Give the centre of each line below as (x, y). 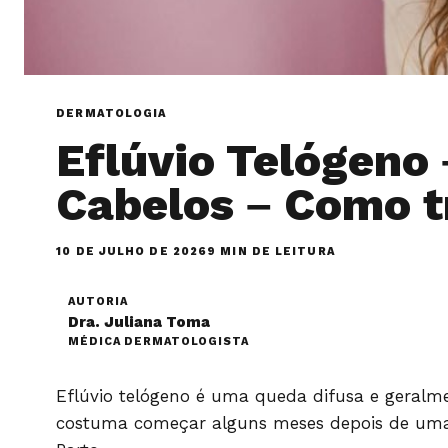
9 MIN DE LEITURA (271, 252)
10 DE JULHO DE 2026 (132, 252)
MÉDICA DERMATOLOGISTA (158, 342)
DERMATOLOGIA (112, 114)
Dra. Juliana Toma (139, 322)
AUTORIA (98, 302)
